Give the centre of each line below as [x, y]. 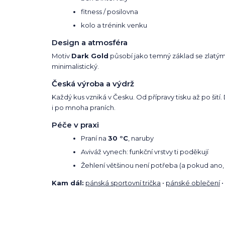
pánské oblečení [193, 183]
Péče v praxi [75, 125]
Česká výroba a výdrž [93, 83]
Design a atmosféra [90, 42]
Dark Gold [90, 55]
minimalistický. [75, 66]
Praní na [94, 138]
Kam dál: [68, 183]
